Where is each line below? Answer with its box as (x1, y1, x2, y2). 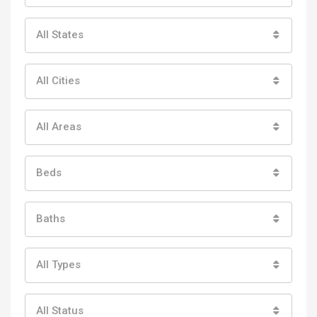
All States (36, 28, 83, 42)
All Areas (36, 120, 81, 134)
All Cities (36, 74, 80, 88)
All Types (36, 258, 81, 272)
